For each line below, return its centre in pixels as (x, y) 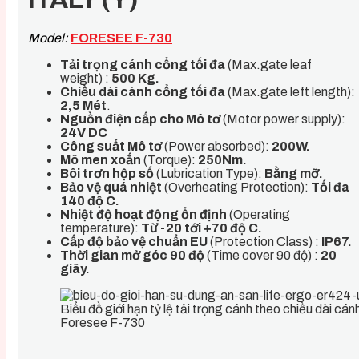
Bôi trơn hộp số (107, 173)
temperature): (101, 228)
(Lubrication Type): (209, 173)
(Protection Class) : (264, 241)
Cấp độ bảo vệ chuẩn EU (134, 241)
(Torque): (169, 159)
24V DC (84, 132)
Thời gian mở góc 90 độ (132, 255)
